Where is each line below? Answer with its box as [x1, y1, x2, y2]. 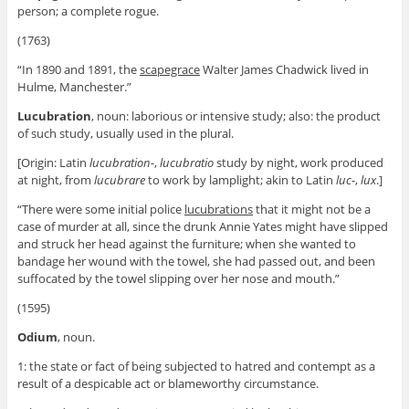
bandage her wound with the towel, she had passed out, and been [16, 253, 375, 270]
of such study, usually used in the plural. [16, 125, 234, 142]
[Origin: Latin [16, 154, 87, 172]
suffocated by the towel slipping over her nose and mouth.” [16, 270, 340, 288]
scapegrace [139, 61, 200, 79]
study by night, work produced [213, 154, 383, 172]
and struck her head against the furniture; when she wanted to [16, 236, 356, 253]
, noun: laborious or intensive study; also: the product [90, 108, 381, 125]
